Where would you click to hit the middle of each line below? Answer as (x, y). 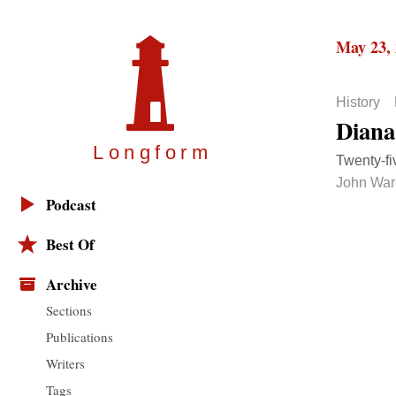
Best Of (70, 245)
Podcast (71, 205)
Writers (65, 363)
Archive (72, 285)
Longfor (142, 153)
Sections (69, 310)
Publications (80, 336)
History (358, 103)
